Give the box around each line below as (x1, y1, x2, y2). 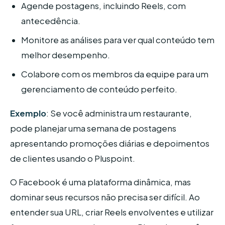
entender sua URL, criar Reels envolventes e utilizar (10, 207, 213, 218)
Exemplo (10, 107, 46, 119)
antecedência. (21, 16, 81, 27)
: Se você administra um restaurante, (46, 107, 192, 119)
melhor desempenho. (21, 50, 110, 61)
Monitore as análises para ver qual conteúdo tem (21, 35, 215, 46)
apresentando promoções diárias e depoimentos (10, 138, 209, 149)
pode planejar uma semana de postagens (10, 123, 176, 134)
